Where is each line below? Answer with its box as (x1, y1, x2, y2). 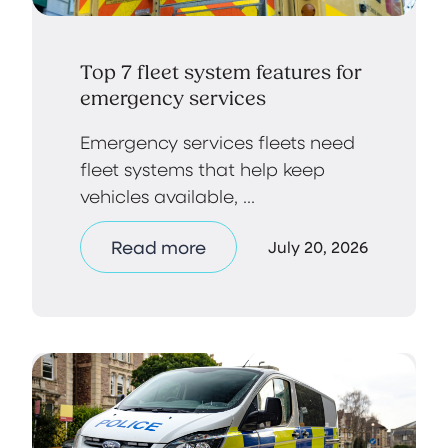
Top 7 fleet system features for (80, 60, 362, 84)
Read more (111, 234, 206, 259)
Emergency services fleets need (80, 129, 355, 153)
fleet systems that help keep (80, 156, 325, 180)
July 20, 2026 (268, 235, 368, 257)
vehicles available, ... (80, 183, 255, 207)
